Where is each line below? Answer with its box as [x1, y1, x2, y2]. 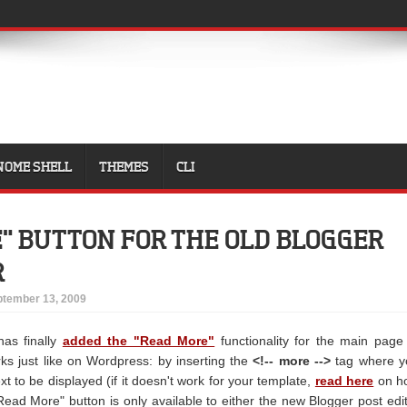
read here [314, 373, 374, 388]
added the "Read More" [62, 333, 215, 348]
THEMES [99, 157, 149, 175]
